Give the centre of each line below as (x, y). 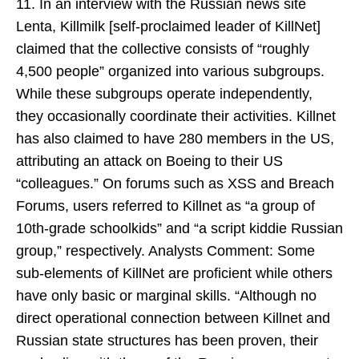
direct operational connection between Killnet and (173, 318)
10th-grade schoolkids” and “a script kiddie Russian (179, 228)
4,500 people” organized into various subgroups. (170, 71)
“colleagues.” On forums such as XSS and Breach (175, 184)
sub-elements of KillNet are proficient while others (174, 273)
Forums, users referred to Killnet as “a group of (165, 206)
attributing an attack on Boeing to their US (149, 161)
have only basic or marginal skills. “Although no (166, 296)
